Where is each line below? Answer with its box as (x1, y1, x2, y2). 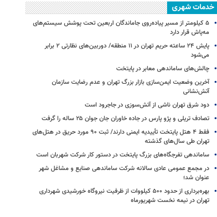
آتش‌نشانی (183, 86, 209, 96)
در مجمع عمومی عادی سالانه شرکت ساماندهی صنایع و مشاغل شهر (39, 163, 209, 173)
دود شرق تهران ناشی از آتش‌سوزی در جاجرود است (85, 100, 209, 110)
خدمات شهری (172, 1, 214, 14)
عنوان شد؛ (183, 172, 209, 183)
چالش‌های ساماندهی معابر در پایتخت (116, 63, 209, 74)
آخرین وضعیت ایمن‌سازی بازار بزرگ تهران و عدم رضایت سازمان (52, 77, 209, 87)
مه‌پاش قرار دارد (170, 27, 209, 37)
